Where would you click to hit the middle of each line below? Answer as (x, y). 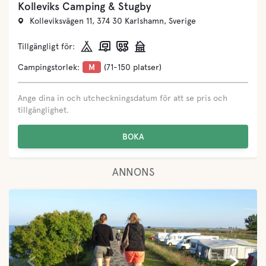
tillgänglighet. (43, 110)
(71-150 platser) (133, 67)
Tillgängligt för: (46, 46)
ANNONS (133, 172)
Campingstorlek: (49, 67)
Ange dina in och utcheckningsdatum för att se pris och (123, 98)
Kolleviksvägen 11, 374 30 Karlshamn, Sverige (113, 21)
